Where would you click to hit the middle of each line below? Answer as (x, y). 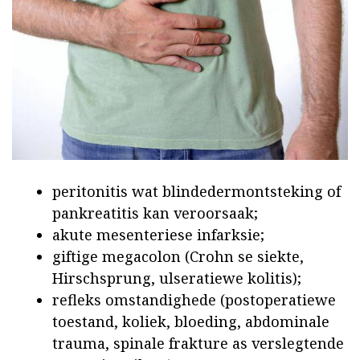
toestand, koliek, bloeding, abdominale (191, 322)
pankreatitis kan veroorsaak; (155, 213)
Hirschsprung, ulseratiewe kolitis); (177, 278)
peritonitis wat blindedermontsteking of (196, 192)
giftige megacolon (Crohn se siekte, (178, 257)
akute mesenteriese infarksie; (158, 235)
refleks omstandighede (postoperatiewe (194, 300)
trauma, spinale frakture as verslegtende (198, 344)
